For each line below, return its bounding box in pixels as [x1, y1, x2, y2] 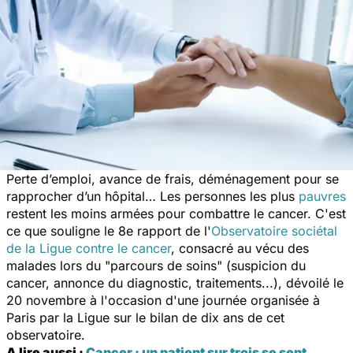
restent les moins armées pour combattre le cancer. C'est [6, 205, 346, 221]
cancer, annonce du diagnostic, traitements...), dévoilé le [6, 274, 344, 291]
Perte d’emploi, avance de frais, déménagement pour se [6, 170, 339, 187]
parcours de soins [110, 257, 217, 273]
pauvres [299, 188, 346, 204]
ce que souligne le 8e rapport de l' [6, 222, 211, 239]
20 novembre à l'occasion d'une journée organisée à [6, 292, 320, 308]
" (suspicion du [217, 257, 306, 273]
